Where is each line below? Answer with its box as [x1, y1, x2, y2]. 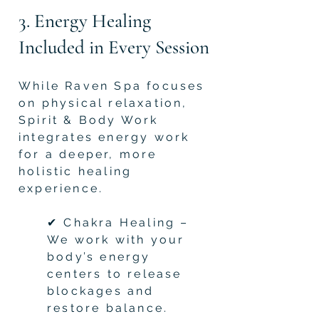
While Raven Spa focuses [19, 78, 205, 93]
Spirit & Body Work [19, 113, 159, 127]
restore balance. [47, 300, 169, 315]
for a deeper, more [19, 147, 157, 161]
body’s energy [47, 249, 151, 263]
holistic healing [19, 164, 132, 178]
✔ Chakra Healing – [47, 215, 189, 229]
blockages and [47, 283, 155, 298]
